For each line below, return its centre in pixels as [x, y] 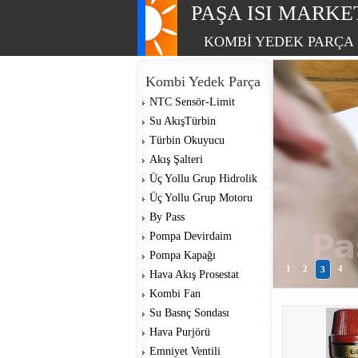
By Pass [167, 217]
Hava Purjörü [180, 332]
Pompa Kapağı [183, 255]
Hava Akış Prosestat [194, 274]
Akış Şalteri [176, 159]
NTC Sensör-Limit [192, 102]
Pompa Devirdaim [191, 236]
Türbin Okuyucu [187, 140]
